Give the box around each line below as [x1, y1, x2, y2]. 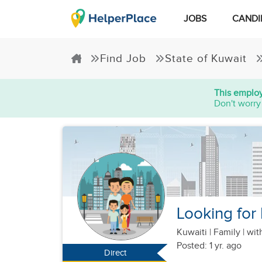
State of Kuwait [165, 52, 247, 65]
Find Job [100, 52, 146, 65]
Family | [211, 227, 247, 238]
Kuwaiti [177, 227, 209, 238]
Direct [104, 248, 126, 258]
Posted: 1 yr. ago [177, 240, 242, 251]
